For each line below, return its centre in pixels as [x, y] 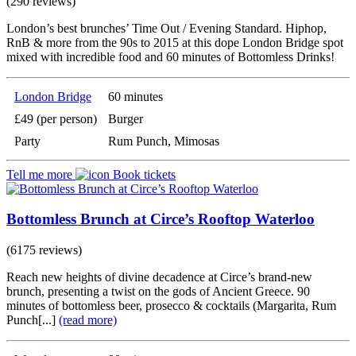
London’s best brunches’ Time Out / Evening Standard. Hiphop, [166, 28]
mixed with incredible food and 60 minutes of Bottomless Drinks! [170, 56]
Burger [126, 118]
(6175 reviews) [44, 250]
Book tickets [143, 174]
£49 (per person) [56, 118]
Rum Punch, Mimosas [164, 141]
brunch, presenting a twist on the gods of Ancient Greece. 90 [158, 291]
